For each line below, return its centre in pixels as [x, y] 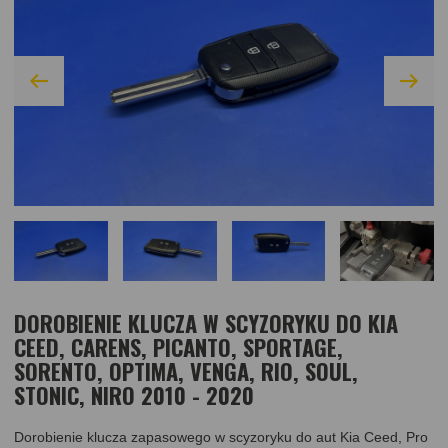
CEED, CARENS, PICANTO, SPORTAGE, [178, 346]
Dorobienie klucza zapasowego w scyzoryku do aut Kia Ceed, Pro [221, 437]
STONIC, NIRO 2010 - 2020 [134, 394]
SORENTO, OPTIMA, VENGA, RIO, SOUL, [186, 370]
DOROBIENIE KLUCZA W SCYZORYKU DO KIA [206, 322]
